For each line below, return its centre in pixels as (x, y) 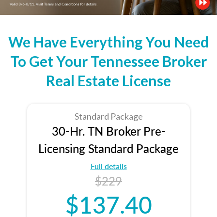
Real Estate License (108, 80)
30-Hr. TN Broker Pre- (108, 131)
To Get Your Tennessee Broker (108, 61)
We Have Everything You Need (108, 41)
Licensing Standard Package (108, 148)
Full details (108, 166)
